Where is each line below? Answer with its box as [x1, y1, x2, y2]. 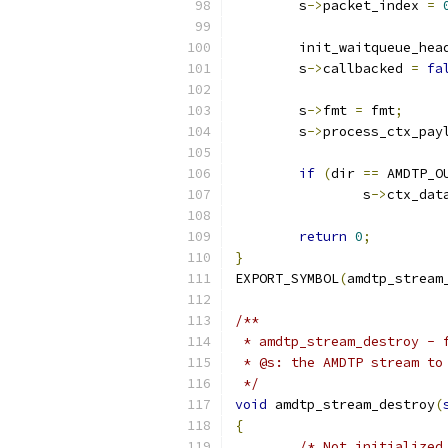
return [299, 228, 347, 245]
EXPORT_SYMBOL [235, 270, 339, 287]
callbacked [323, 60, 411, 77]
